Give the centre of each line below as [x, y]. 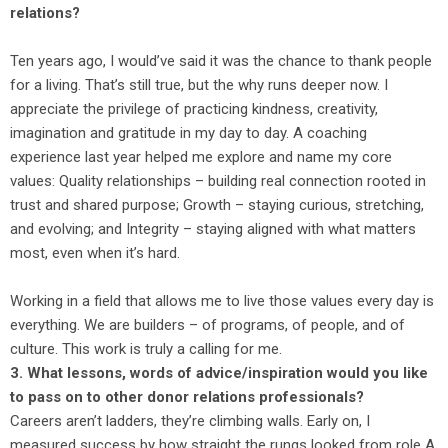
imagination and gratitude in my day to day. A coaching [188, 133]
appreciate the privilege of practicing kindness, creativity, [194, 109]
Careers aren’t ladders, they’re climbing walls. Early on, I [190, 421]
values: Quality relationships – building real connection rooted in [218, 181]
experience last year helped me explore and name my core [201, 157]
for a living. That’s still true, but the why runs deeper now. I [199, 85]
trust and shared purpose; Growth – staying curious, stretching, [217, 205]
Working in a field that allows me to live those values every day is [222, 301]
